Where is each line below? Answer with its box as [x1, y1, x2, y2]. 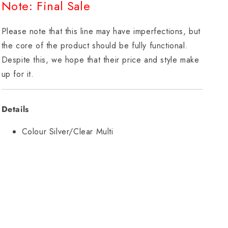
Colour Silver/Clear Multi [21, 126, 113, 137]
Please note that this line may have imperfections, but [1, 25, 201, 37]
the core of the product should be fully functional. [1, 40, 188, 51]
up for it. [1, 68, 34, 80]
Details [1, 103, 29, 115]
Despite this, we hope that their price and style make [1, 54, 199, 66]
